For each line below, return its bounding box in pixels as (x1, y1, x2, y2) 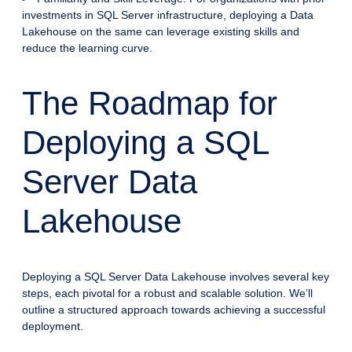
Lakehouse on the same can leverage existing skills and (22, 25, 299, 38)
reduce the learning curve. (22, 42, 152, 55)
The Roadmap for (22, 85, 277, 123)
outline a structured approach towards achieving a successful (22, 302, 325, 316)
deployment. (22, 319, 83, 332)
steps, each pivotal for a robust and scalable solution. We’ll (22, 286, 313, 299)
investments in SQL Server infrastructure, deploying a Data (22, 9, 313, 22)
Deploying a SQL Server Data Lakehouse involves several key (22, 269, 329, 283)
